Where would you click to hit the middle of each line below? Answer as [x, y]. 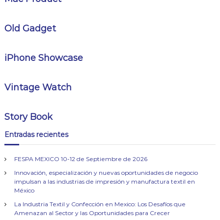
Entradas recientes [36, 135]
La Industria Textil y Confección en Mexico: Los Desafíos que [100, 204]
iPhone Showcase [43, 58]
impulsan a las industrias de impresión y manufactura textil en [104, 181]
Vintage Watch [38, 87]
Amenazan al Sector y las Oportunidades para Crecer [92, 213]
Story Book [28, 117]
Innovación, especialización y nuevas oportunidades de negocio [106, 173]
